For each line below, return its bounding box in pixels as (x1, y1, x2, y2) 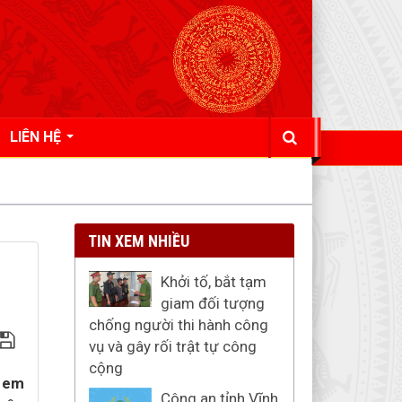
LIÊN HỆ (9, 128, 65, 145)
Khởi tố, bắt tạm (160, 273, 267, 291)
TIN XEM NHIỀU (87, 232, 189, 250)
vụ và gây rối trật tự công (88, 337, 257, 355)
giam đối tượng (160, 294, 265, 312)
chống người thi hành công (88, 316, 268, 334)
